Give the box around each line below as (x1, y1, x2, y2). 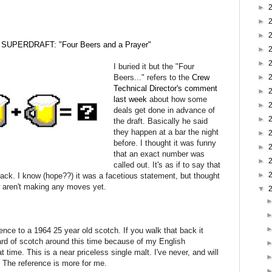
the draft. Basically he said (114, 116, 208, 126)
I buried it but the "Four (114, 61, 195, 71)
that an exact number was (114, 149, 205, 158)
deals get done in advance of (114, 105, 216, 115)
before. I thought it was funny (114, 138, 217, 148)
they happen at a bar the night (114, 127, 219, 137)
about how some (147, 94, 208, 104)
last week (114, 94, 148, 104)
